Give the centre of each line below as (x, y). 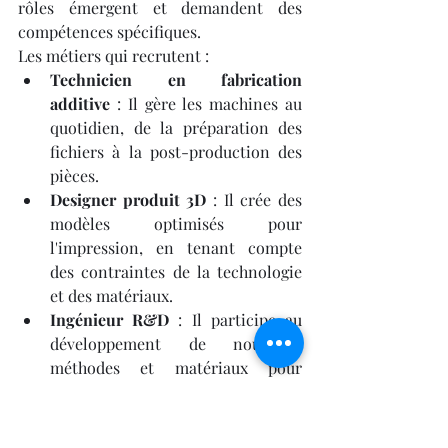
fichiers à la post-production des (176, 152)
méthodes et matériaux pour (176, 368)
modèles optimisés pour (176, 224)
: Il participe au (236, 320)
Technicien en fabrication (176, 80)
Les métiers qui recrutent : (113, 56)
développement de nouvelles (176, 344)
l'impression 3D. (108, 392)
